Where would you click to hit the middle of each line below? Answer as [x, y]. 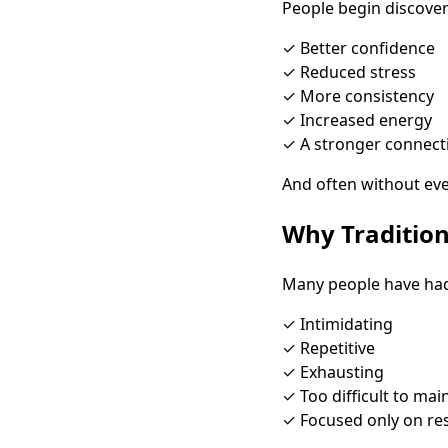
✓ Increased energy [357, 120]
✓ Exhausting [333, 372]
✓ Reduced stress [349, 72]
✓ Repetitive [328, 348]
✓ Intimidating [337, 324]
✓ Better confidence [358, 48]
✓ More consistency [358, 96]
